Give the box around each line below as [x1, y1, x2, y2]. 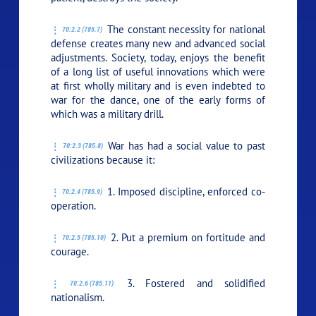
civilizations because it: [51, 152, 155, 166]
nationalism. [51, 290, 105, 304]
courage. [51, 244, 90, 258]
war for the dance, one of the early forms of [51, 92, 265, 107]
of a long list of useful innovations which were [51, 64, 265, 78]
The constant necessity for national [103, 22, 265, 36]
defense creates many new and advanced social [51, 36, 265, 50]
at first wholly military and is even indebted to [51, 78, 265, 92]
